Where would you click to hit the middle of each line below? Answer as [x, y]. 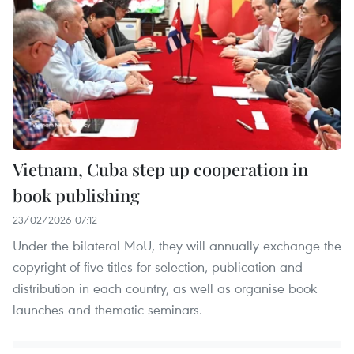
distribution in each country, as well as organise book [165, 288]
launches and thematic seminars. [107, 310]
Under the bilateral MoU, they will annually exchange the [177, 246]
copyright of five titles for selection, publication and [158, 267]
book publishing [76, 196]
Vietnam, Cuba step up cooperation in [160, 169]
